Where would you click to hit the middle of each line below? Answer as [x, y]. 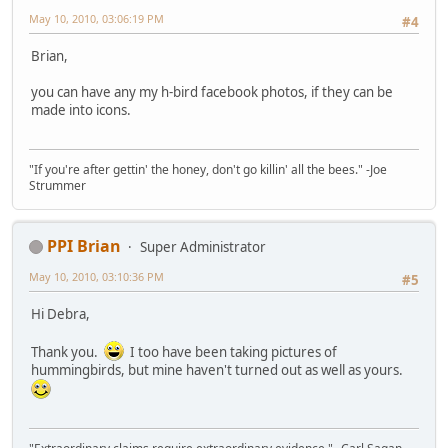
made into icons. [81, 110]
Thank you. [67, 352]
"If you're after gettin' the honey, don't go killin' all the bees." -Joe [208, 169]
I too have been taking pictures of [230, 352]
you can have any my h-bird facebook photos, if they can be [212, 92]
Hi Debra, [60, 314]
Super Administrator [203, 246]
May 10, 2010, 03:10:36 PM [96, 276]
